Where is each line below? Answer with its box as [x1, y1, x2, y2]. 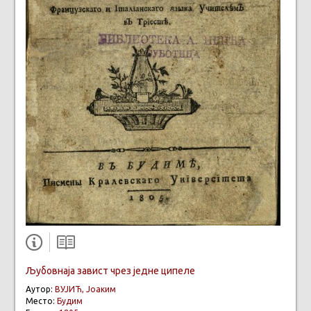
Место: [26, 296, 57, 305]
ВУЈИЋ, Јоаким [55, 284, 116, 294]
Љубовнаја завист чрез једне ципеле [26, 264, 195, 276]
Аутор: [26, 284, 55, 294]
